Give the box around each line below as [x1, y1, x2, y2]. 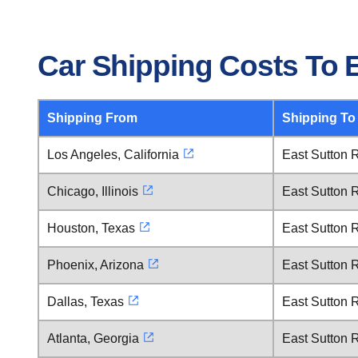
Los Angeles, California [47, 148, 179, 161]
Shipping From [47, 111, 137, 125]
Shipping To [282, 111, 356, 125]
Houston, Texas [47, 221, 135, 235]
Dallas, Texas [47, 295, 124, 308]
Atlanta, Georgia [47, 332, 139, 345]
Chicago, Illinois [47, 185, 138, 198]
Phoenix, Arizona [47, 258, 144, 272]
